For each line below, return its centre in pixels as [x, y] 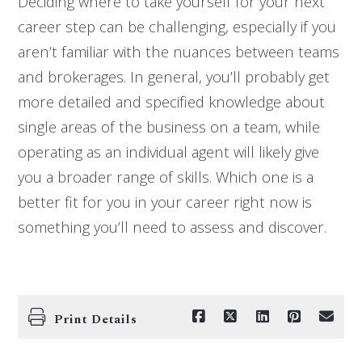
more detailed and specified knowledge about [171, 102]
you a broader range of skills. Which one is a [165, 177]
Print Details [96, 320]
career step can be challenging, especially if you [177, 27]
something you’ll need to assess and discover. [172, 227]
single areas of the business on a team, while [168, 127]
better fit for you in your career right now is [164, 202]
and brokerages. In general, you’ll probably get [173, 77]
